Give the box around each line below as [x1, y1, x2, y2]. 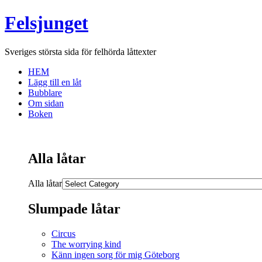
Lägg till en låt [28, 77, 81, 87]
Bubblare [28, 87, 62, 98]
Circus [51, 228, 75, 239]
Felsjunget [5, 12, 88, 34]
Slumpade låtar [28, 201, 120, 216]
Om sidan [28, 98, 64, 108]
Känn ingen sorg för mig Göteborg [51, 249, 180, 260]
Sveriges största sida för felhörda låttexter [5, 46, 156, 57]
